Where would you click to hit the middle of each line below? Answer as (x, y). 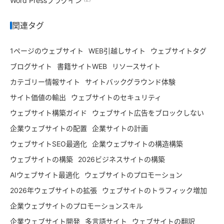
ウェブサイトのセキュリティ (116, 97)
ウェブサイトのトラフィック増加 (154, 190)
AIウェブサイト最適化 (45, 175)
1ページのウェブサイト (47, 51)
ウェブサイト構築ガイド (48, 113)
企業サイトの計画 (120, 128)
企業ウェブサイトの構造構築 (137, 144)
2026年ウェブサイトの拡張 (53, 190)
